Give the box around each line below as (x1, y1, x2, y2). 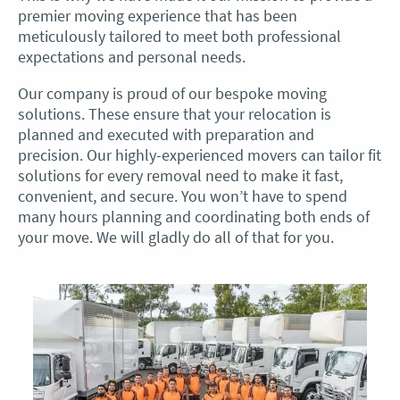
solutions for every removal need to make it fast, (18, 165, 343, 186)
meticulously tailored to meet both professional (18, 26, 341, 46)
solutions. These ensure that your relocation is (18, 104, 331, 124)
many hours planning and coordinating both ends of (18, 206, 370, 227)
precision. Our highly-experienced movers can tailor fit (18, 145, 381, 165)
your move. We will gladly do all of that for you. (18, 227, 334, 247)
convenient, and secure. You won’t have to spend (18, 186, 347, 206)
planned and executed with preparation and (18, 124, 314, 145)
